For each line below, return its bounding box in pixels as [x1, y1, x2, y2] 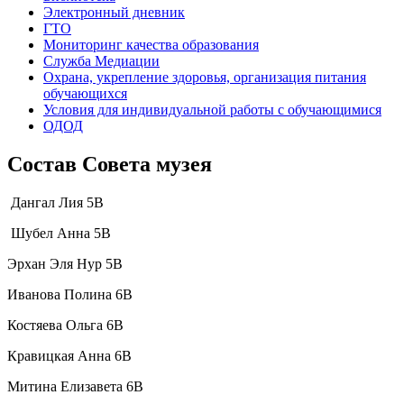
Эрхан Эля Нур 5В [7, 255, 123, 271]
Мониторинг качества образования [43, 36, 259, 52]
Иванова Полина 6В [7, 286, 133, 302]
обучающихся [43, 85, 127, 101]
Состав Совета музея [7, 151, 212, 176]
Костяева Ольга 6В [7, 317, 124, 333]
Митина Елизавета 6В [7, 378, 143, 394]
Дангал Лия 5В [7, 194, 104, 210]
